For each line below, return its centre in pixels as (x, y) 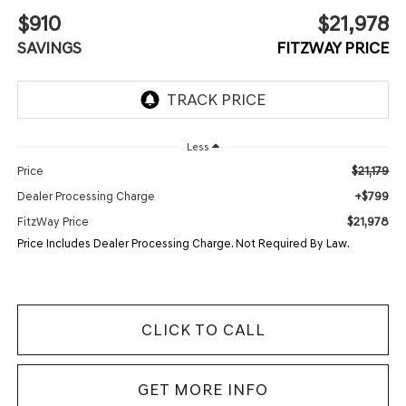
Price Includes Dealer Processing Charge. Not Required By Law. (183, 243)
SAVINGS (49, 48)
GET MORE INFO (203, 389)
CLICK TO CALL (203, 329)
